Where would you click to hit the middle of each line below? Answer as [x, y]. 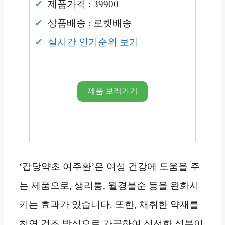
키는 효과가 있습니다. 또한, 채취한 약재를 [109, 205]
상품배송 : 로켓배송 [88, 23]
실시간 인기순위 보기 [93, 42]
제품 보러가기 [113, 91]
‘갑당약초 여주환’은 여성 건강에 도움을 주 [109, 167]
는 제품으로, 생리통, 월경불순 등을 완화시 [109, 186]
